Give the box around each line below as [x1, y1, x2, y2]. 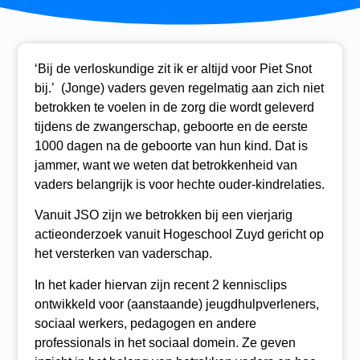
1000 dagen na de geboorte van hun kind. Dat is [34, 138, 308, 153]
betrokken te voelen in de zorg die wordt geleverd [34, 100, 314, 114]
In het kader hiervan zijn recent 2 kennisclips [34, 277, 287, 292]
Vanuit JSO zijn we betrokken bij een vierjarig [34, 208, 292, 223]
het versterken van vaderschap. [34, 247, 212, 261]
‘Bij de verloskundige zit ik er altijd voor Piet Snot [34, 61, 312, 76]
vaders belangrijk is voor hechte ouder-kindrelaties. [34, 177, 325, 191]
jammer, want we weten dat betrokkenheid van [34, 157, 297, 172]
